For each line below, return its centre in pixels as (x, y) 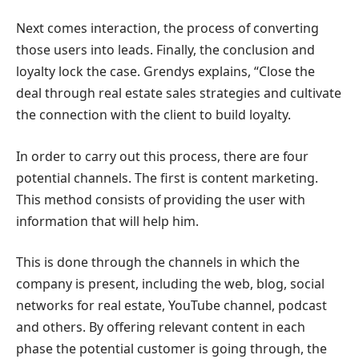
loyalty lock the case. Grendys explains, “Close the (165, 72)
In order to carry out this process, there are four (162, 156)
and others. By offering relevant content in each (161, 327)
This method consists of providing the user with (161, 199)
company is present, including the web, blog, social (170, 284)
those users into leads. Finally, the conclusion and (165, 50)
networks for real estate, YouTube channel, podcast (171, 306)
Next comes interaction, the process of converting (167, 28)
